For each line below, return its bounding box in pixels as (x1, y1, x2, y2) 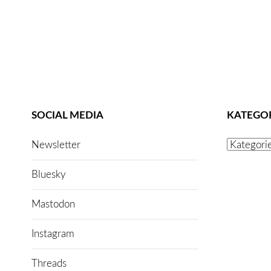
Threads (31, 258, 67, 269)
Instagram (31, 228, 75, 239)
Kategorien (226, 137, 266, 146)
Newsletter (31, 139, 81, 150)
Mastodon (31, 198, 76, 209)
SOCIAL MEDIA (31, 110, 104, 121)
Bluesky (31, 169, 67, 180)
